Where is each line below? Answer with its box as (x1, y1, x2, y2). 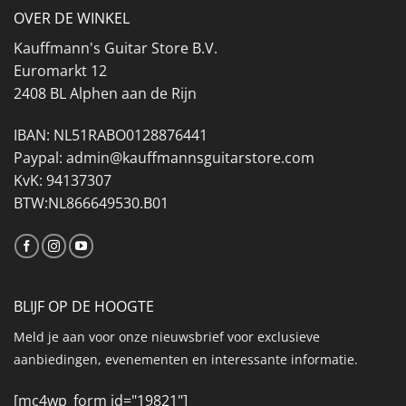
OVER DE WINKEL (14, 8, 130, 29)
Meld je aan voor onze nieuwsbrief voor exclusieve (14, 327, 320, 345)
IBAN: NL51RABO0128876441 (14, 125, 208, 146)
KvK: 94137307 (14, 170, 111, 191)
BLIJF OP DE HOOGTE (14, 295, 154, 316)
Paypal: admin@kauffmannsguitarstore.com (14, 148, 314, 169)
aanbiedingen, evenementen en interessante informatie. (14, 350, 358, 368)
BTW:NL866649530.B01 (14, 193, 169, 214)
